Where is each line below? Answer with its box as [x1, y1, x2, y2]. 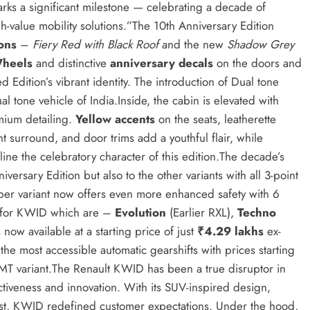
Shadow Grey [227, 36, 294, 53]
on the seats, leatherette [155, 111, 276, 128]
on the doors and [213, 55, 302, 72]
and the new [158, 36, 227, 53]
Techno [237, 204, 276, 221]
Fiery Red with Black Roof [33, 36, 158, 53]
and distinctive [33, 55, 110, 72]
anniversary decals [110, 55, 213, 72]
